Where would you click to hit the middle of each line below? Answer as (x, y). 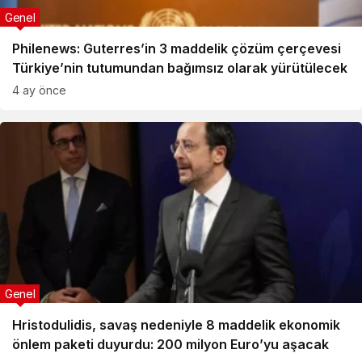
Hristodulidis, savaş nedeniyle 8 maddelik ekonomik (176, 325)
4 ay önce (39, 90)
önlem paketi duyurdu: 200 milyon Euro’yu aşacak (170, 344)
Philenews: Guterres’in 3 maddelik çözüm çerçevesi (177, 48)
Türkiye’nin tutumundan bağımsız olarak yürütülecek (180, 68)
